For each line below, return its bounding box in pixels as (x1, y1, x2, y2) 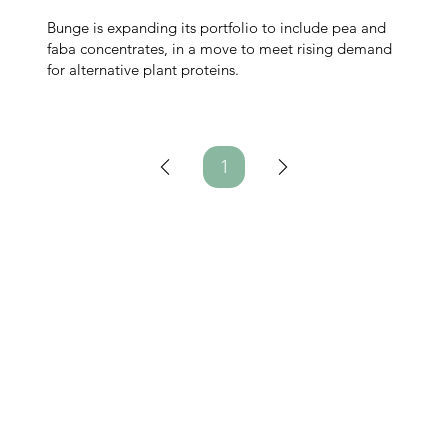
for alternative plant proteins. (47, 60, 240, 80)
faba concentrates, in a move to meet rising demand (47, 39, 393, 59)
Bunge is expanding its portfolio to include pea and (47, 18, 387, 38)
